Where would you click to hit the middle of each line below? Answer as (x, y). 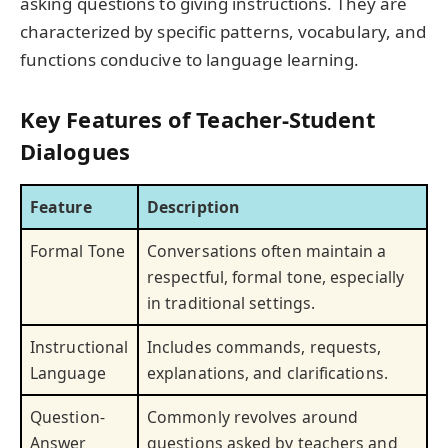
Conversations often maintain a (267, 250)
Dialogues (75, 151)
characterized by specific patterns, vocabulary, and (223, 32)
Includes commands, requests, (264, 346)
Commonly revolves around (253, 416)
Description (193, 206)
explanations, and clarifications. (267, 372)
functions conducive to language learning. (190, 60)
